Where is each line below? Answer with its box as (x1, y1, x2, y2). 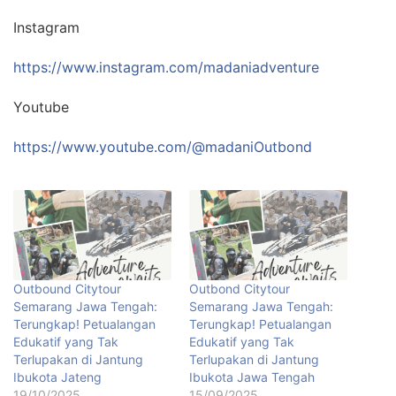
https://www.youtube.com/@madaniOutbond (13, 138, 312, 156)
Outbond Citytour (189, 281, 290, 297)
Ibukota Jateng (13, 369, 102, 385)
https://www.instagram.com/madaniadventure (13, 58, 319, 76)
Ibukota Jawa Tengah (189, 369, 315, 385)
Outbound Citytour (13, 281, 121, 297)
